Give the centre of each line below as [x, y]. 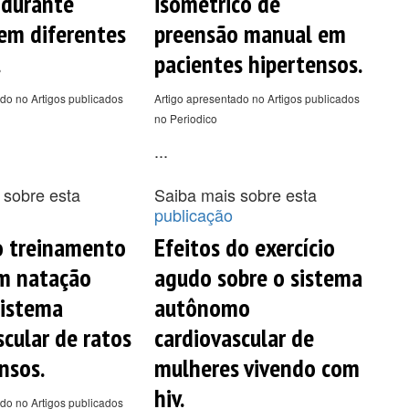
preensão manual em [250, 33]
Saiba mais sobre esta [235, 194]
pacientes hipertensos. [258, 63]
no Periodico [185, 118]
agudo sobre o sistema [258, 277]
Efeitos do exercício [244, 246]
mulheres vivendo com [257, 367]
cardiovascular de [234, 337]
